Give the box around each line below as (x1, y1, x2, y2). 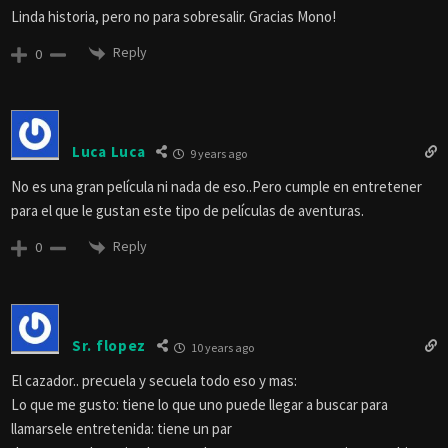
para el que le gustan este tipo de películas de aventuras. (11, 200, 364, 220)
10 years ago (189, 339, 254, 355)
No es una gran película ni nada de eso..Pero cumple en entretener (11, 176, 422, 196)
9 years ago (188, 145, 248, 161)
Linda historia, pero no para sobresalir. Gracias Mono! (11, 7, 336, 27)
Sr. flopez (72, 336, 146, 356)
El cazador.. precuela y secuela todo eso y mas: (11, 370, 297, 390)
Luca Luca (72, 142, 146, 162)
